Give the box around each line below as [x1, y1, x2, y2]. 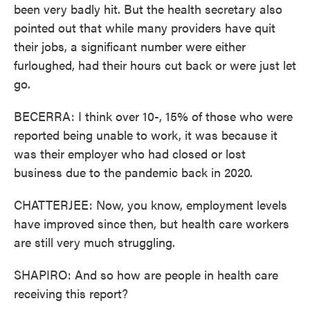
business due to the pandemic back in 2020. [14, 163, 253, 181]
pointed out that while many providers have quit [14, 19, 275, 36]
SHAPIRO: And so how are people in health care [14, 266, 278, 283]
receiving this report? [14, 284, 128, 302]
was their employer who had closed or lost [14, 145, 246, 162]
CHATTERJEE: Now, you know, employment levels [14, 196, 287, 213]
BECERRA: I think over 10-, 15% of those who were [14, 107, 293, 125]
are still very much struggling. [14, 233, 175, 250]
